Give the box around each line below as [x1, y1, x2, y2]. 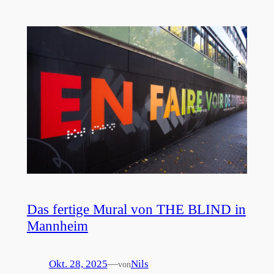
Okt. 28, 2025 [48, 257, 108, 270]
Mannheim [26, 217, 88, 234]
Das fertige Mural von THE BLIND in [26, 201, 246, 217]
